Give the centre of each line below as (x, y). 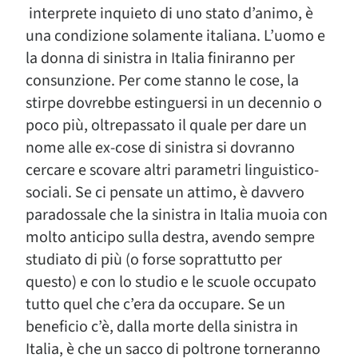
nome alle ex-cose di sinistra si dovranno (160, 148)
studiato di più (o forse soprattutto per (154, 260)
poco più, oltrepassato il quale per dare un (166, 125)
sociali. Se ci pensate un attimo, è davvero (165, 193)
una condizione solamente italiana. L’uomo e (175, 36)
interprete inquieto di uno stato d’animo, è (169, 14)
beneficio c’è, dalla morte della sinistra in (162, 327)
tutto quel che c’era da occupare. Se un (155, 304)
